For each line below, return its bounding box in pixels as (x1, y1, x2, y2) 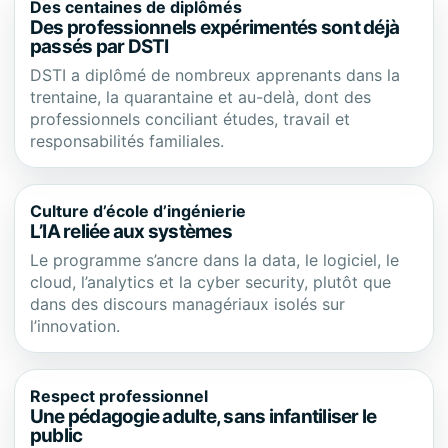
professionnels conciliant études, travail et (30, 109, 350, 129)
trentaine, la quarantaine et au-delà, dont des (30, 87, 371, 107)
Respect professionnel (30, 386, 208, 406)
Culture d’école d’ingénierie (30, 201, 246, 221)
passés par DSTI (30, 35, 169, 58)
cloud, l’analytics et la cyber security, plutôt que (30, 272, 391, 292)
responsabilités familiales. (30, 131, 224, 151)
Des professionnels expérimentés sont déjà (30, 16, 400, 39)
